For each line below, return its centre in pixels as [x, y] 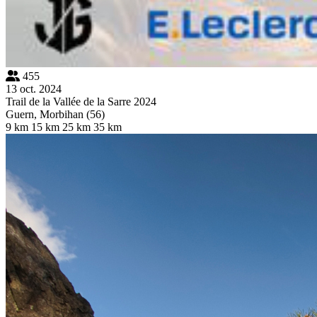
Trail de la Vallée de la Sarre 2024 [81, 101]
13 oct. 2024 [34, 88]
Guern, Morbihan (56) [55, 114]
